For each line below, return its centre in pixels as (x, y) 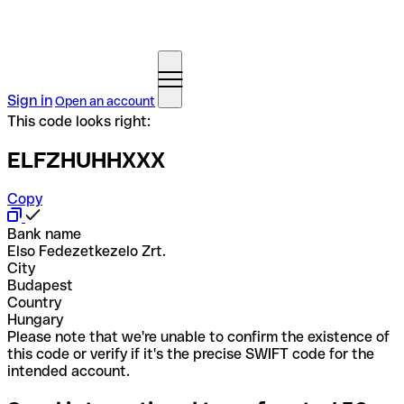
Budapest (40, 285)
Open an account (105, 101)
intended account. (69, 371)
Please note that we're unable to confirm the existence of (198, 336)
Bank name (44, 234)
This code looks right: (79, 121)
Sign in (30, 101)
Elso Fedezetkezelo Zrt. (87, 251)
